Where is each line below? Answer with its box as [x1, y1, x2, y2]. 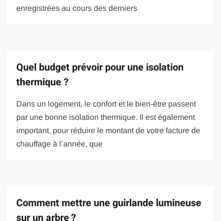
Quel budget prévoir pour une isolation [16, 60, 184, 74]
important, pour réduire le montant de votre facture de [16, 126, 201, 135]
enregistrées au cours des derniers [16, 3, 138, 12]
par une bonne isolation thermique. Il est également [16, 112, 195, 121]
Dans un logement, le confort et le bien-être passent [16, 99, 196, 108]
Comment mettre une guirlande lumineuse [16, 195, 202, 210]
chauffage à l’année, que [16, 139, 103, 148]
